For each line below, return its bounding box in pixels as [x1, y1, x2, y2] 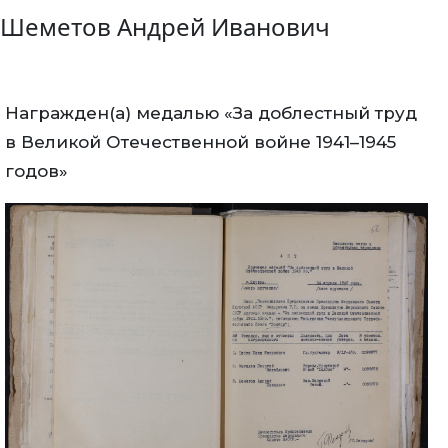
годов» [5, 161, 68, 181]
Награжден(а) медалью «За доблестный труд [5, 103, 417, 123]
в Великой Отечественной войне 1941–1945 [5, 132, 396, 152]
